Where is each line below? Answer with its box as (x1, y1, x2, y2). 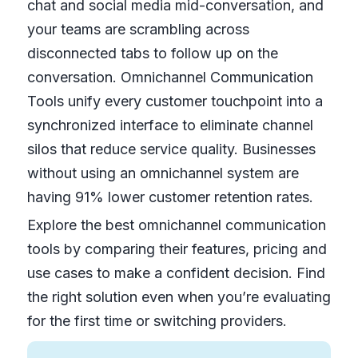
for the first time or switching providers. (26, 312, 287, 329)
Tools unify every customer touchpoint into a (26, 92, 323, 109)
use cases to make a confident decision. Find (26, 264, 325, 281)
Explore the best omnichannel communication (26, 216, 326, 233)
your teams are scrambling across (26, 20, 249, 38)
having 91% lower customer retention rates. (26, 188, 313, 205)
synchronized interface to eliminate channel (26, 116, 313, 133)
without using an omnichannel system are (26, 164, 299, 181)
